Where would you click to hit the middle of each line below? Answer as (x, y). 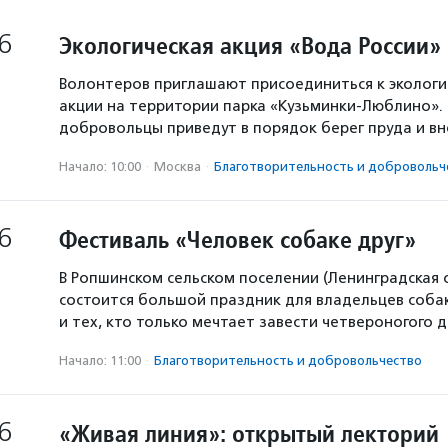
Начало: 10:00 (100, 166)
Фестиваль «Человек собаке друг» (237, 239)
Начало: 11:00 (100, 360)
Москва (177, 166)
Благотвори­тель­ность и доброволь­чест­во (288, 360)
